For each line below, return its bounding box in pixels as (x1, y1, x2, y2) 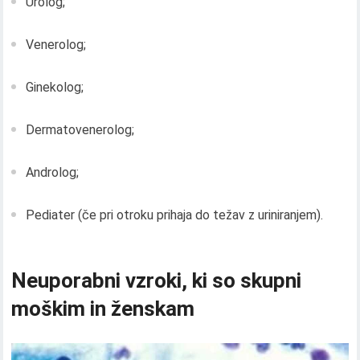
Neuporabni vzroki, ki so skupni (11, 268, 302, 293)
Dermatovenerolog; (26, 122, 135, 138)
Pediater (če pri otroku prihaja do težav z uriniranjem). (26, 207, 324, 223)
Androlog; (26, 165, 80, 181)
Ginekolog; (26, 80, 84, 96)
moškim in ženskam (11, 297, 195, 321)
